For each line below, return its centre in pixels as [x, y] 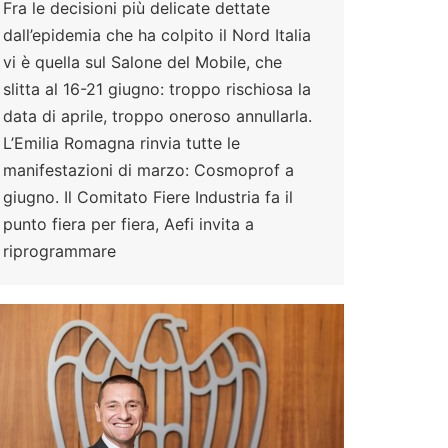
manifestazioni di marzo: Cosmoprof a [148, 169]
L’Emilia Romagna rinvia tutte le [121, 142]
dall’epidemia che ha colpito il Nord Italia [157, 34]
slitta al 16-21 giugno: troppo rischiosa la [157, 88]
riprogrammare [59, 250]
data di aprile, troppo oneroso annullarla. [157, 115]
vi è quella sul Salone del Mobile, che [142, 61]
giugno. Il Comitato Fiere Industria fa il [148, 196]
